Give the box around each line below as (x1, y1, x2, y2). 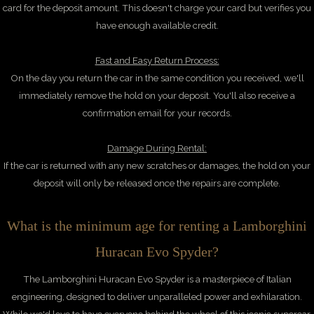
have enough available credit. (95, 20, 219, 31)
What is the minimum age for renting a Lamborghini (7, 218, 307, 233)
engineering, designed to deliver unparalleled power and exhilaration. (12, 291, 302, 302)
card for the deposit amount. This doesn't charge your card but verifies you (3, 2, 311, 13)
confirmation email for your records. (82, 107, 232, 118)
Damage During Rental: (107, 142, 207, 153)
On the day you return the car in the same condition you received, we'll (10, 72, 304, 83)
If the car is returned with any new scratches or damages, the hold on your (4, 160, 310, 171)
